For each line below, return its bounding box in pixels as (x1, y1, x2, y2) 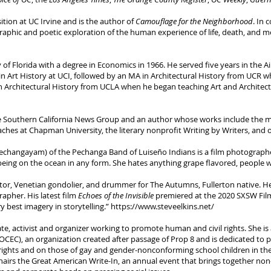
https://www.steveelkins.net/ (111, 201, 214, 212)
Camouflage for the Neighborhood (135, 16, 253, 27)
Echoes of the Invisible (78, 190, 154, 201)
